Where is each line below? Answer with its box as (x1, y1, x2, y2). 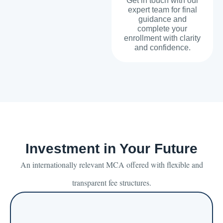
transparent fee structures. (72, 177, 151, 188)
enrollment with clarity (124, 34, 201, 43)
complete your (137, 24, 187, 33)
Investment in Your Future (25, 141, 198, 157)
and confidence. (134, 43, 191, 52)
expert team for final (127, 5, 197, 14)
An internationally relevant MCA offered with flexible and (20, 159, 203, 170)
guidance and (138, 15, 187, 24)
